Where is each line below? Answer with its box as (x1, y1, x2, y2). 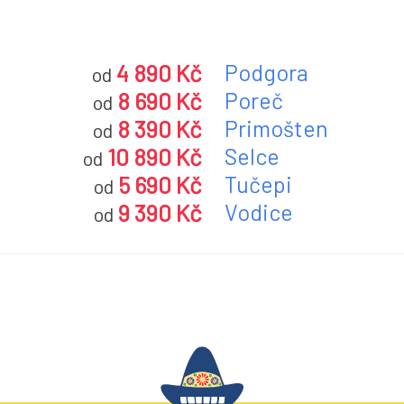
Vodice (225, 198, 293, 225)
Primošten (225, 115, 328, 142)
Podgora (225, 59, 308, 86)
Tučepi (225, 170, 292, 197)
